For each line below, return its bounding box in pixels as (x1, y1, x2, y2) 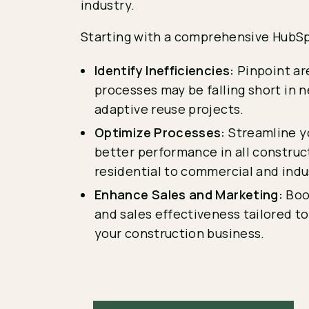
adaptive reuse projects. (94, 101, 244, 117)
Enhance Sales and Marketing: (94, 186, 286, 203)
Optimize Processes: (94, 124, 226, 141)
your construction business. (94, 225, 265, 241)
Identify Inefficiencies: (94, 62, 237, 79)
